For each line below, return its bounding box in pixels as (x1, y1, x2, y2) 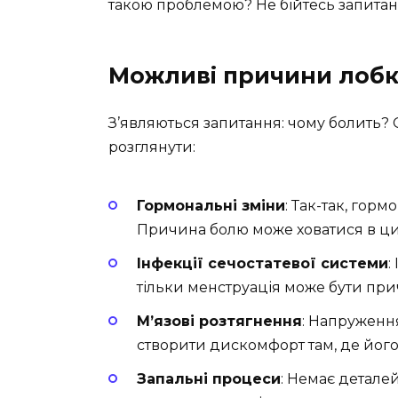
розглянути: (108, 139, 195, 156)
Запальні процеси (137, 370, 281, 388)
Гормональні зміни (137, 196, 285, 214)
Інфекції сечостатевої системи (137, 254, 388, 272)
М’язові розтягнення (137, 312, 302, 330)
